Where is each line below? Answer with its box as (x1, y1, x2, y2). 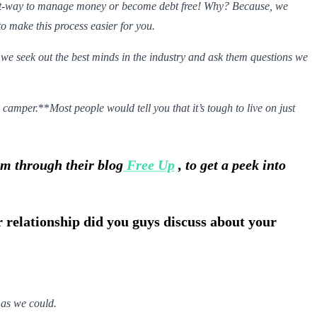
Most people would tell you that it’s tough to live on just (50, 101, 295, 114)
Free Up (127, 156, 175, 173)
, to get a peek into (178, 156, 286, 173)
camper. (3, 101, 38, 114)
